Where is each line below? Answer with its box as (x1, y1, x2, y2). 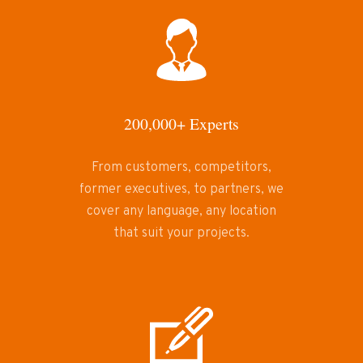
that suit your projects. (113, 225, 250, 242)
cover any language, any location (86, 203, 276, 220)
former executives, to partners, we (79, 181, 284, 199)
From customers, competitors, (91, 160, 271, 177)
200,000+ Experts (123, 113, 239, 135)
